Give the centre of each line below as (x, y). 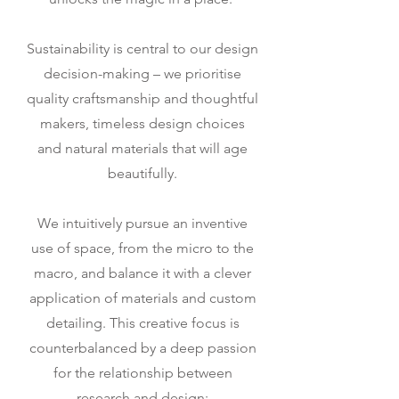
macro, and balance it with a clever (142, 273)
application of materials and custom (142, 298)
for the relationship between (142, 373)
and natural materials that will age (142, 148)
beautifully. (142, 173)
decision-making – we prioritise (142, 73)
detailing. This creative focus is (142, 323)
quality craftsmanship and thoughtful (142, 98)
